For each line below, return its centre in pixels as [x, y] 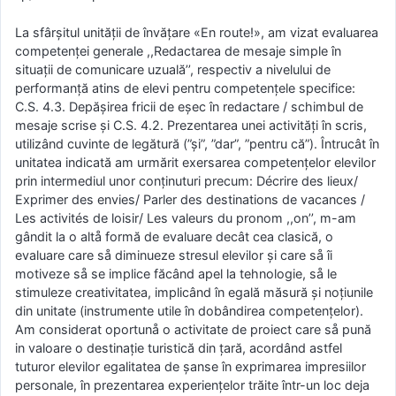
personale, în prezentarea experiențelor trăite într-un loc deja [192, 385]
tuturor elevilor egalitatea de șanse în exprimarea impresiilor [190, 366]
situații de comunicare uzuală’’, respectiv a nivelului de [173, 69]
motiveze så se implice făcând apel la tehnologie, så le [176, 273]
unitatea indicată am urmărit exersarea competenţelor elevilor [195, 162]
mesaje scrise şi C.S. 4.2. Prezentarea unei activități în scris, [191, 125]
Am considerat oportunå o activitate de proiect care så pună [193, 329]
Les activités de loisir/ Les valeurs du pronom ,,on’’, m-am [186, 217]
